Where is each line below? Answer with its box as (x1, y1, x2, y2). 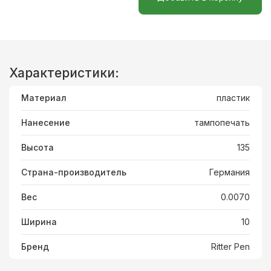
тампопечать (194, 117, 250, 128)
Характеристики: (9, 65, 119, 80)
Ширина (21, 217, 57, 227)
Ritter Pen (211, 241, 250, 252)
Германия (209, 167, 250, 177)
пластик (217, 93, 250, 103)
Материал (21, 93, 67, 103)
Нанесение (21, 117, 70, 128)
